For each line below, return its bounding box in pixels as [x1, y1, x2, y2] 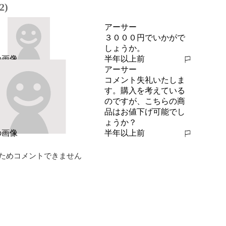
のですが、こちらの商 [104, 97, 185, 105]
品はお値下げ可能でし [104, 107, 185, 116]
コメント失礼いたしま [104, 76, 185, 84]
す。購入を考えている [104, 86, 185, 95]
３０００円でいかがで [104, 33, 185, 42]
